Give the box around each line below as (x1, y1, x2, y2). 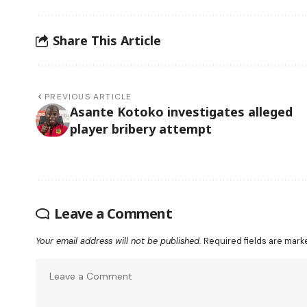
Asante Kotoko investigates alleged (70, 103, 293, 121)
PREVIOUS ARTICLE (45, 91, 132, 103)
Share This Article (53, 32, 161, 49)
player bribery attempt (70, 121, 212, 138)
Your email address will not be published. (36, 235, 201, 247)
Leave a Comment (53, 204, 172, 223)
